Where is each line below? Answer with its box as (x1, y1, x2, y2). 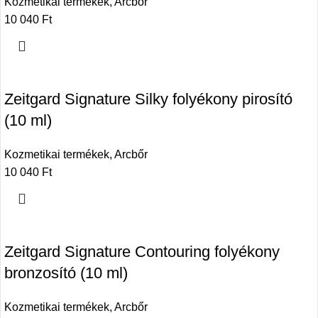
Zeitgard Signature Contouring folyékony (4, 243, 280, 261)
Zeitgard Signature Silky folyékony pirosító (4, 90, 292, 109)
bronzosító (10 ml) (4, 264, 128, 283)
